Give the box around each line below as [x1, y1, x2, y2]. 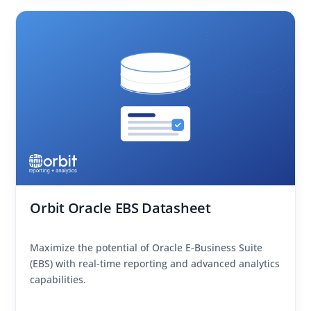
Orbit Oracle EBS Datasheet [30, 198, 211, 217]
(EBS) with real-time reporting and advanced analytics [30, 256, 280, 270]
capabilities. [30, 272, 87, 286]
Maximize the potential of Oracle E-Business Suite [30, 240, 263, 254]
